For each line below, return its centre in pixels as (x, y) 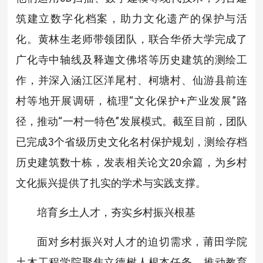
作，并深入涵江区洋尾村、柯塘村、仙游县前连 (131, 80)
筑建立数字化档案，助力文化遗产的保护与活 (131, 19)
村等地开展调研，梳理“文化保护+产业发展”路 (131, 101)
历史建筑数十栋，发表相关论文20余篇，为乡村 (131, 163)
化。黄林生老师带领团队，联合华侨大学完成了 (131, 39)
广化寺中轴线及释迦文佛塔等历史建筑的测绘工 (131, 60)
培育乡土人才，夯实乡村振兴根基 (116, 213)
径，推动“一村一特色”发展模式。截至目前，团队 (131, 122)
